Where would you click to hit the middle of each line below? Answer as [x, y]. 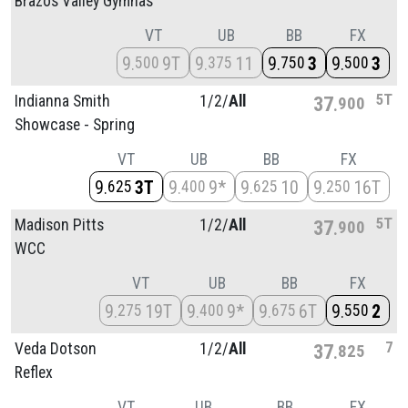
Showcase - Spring [75, 124]
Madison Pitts [59, 224]
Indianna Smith [62, 101]
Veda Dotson [56, 348]
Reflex [34, 372]
